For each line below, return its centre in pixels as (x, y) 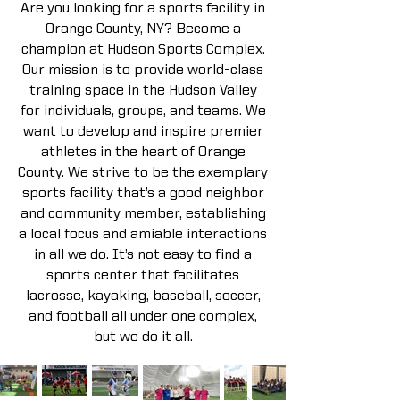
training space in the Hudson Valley (143, 91)
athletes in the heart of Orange (143, 152)
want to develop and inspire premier (143, 132)
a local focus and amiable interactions (143, 234)
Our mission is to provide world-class (143, 70)
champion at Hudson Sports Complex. (143, 50)
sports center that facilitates (143, 275)
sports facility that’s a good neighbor (143, 193)
